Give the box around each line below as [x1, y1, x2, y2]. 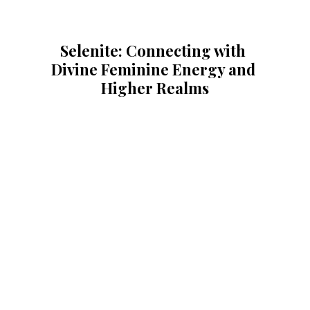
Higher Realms [100, 77, 209, 99]
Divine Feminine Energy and [51, 59, 259, 80]
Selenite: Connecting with [60, 40, 250, 62]
